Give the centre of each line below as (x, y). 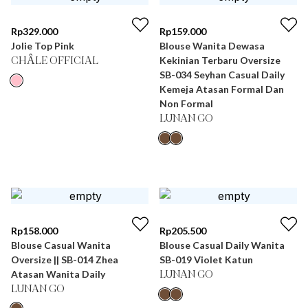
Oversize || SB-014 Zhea (65, 260)
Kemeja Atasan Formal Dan (222, 89)
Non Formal (186, 103)
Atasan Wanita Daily (58, 274)
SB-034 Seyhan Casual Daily (222, 75)
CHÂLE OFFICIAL (55, 61)
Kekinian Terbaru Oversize (220, 60)
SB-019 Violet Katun (206, 260)
